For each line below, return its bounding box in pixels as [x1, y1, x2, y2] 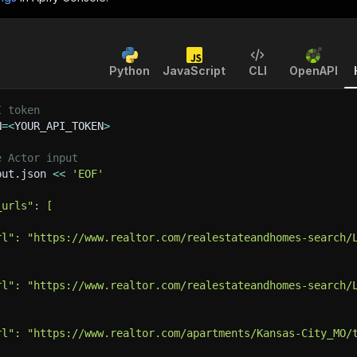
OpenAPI [289, 64, 338, 77]
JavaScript [163, 64, 226, 77]
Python [109, 64, 150, 77]
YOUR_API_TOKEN [14, 120, 104, 132]
